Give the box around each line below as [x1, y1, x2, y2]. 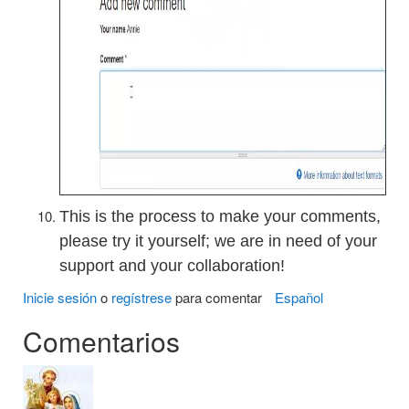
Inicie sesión [23, 288, 97, 307]
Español [275, 288, 323, 307]
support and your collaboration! [59, 257, 285, 275]
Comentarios [23, 321, 180, 361]
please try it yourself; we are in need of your [59, 232, 377, 250]
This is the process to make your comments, [59, 207, 381, 225]
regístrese [111, 288, 172, 307]
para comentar [172, 288, 262, 307]
